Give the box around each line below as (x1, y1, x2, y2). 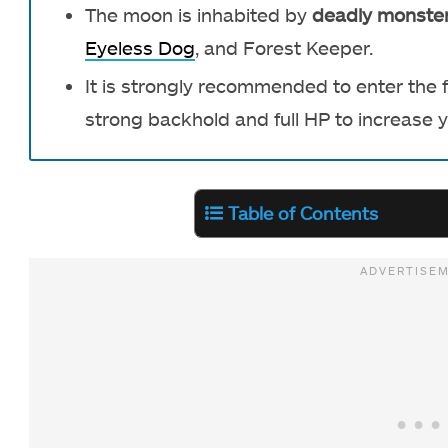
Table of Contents (228, 202, 378, 225)
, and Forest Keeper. (195, 35, 373, 59)
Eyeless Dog (85, 35, 195, 59)
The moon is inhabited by (85, 2, 312, 26)
